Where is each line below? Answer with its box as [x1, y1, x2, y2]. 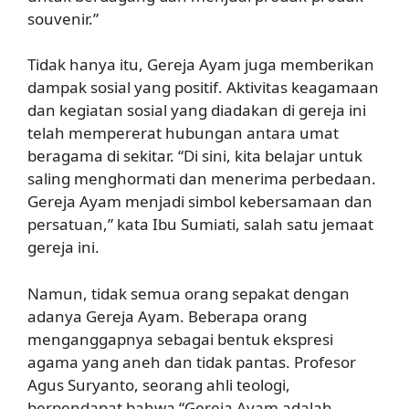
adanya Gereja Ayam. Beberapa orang [27, 305, 307, 327]
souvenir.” [27, 7, 99, 29]
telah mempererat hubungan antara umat [27, 122, 339, 143]
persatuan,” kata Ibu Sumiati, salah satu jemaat [27, 214, 373, 235]
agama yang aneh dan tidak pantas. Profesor [27, 351, 356, 372]
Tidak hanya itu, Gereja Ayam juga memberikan [27, 54, 374, 75]
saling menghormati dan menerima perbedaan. [27, 168, 376, 189]
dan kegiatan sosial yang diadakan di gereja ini [27, 100, 366, 121]
